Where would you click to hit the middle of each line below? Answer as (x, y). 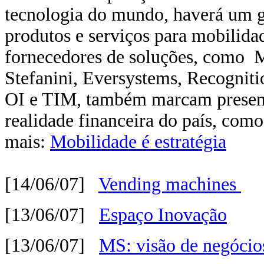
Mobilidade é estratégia (138, 142)
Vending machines (170, 184)
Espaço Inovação (163, 215)
